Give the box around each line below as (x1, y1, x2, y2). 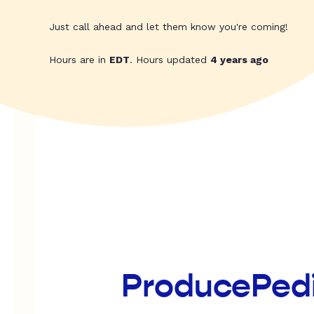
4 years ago (210, 54, 268, 66)
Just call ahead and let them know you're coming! (49, 21, 288, 33)
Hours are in (49, 54, 109, 66)
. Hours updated (130, 54, 210, 66)
